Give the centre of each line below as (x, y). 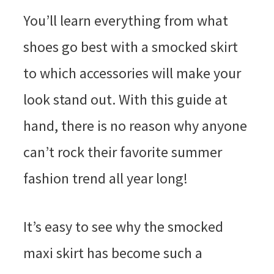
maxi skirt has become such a (113, 253)
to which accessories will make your (132, 73)
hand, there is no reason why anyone (135, 125)
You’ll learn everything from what (125, 20)
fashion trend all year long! (105, 178)
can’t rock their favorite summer (122, 152)
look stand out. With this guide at (125, 99)
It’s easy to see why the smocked (123, 226)
